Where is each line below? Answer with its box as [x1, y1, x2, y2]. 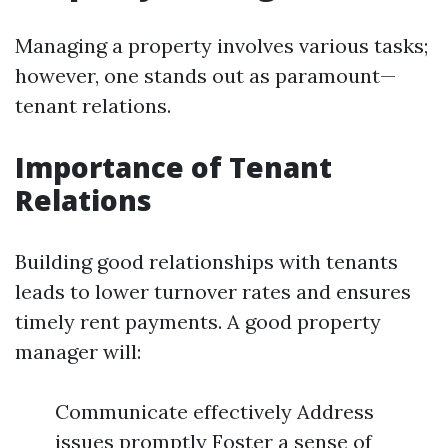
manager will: [15, 339, 141, 364]
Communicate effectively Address [55, 399, 374, 424]
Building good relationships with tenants [15, 249, 398, 274]
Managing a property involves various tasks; [15, 33, 428, 58]
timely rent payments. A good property [15, 309, 381, 334]
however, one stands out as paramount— [15, 63, 396, 88]
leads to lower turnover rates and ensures [15, 279, 411, 304]
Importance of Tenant [15, 148, 332, 186]
